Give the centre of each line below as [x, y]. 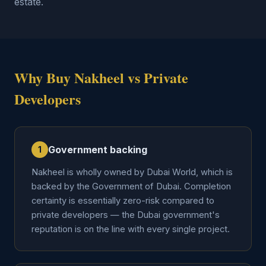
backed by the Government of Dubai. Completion [131, 186]
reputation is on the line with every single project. [131, 229]
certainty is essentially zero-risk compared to [123, 201]
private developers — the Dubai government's [126, 215]
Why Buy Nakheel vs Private [101, 77]
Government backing [98, 150]
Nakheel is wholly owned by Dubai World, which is [132, 172]
